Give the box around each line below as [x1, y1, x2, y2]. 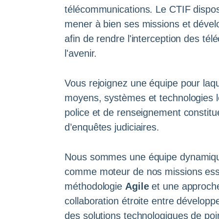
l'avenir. [65, 47, 97, 59]
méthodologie [65, 181, 125, 192]
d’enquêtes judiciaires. [65, 122, 159, 133]
